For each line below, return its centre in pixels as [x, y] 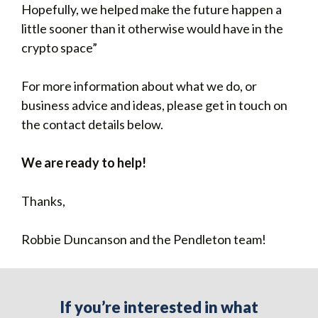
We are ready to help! [84, 163]
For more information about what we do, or [139, 86]
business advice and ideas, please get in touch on [154, 105]
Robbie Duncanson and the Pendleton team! [144, 239]
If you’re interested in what [159, 307]
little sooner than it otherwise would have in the [152, 28]
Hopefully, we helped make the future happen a [152, 9]
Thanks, [43, 201]
